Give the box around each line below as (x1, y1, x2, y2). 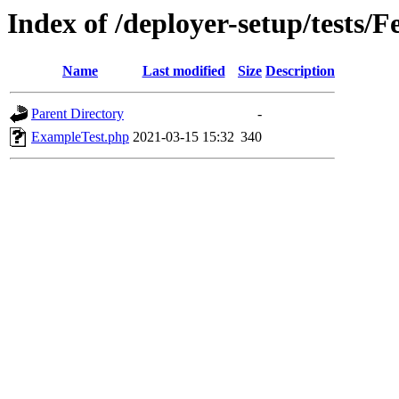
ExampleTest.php (31, 129, 129, 145)
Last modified (142, 63, 225, 79)
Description (265, 63, 335, 79)
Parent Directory (31, 106, 124, 122)
